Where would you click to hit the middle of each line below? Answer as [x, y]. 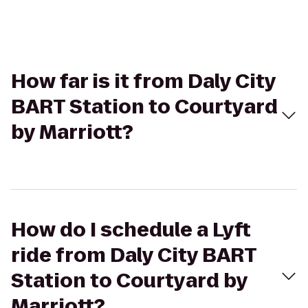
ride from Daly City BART [134, 255]
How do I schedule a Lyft [131, 230]
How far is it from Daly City [143, 81]
